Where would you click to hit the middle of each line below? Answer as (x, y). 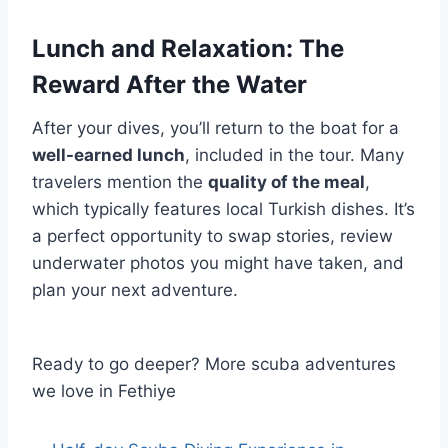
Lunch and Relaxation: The (188, 48)
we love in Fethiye (104, 391)
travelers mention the (120, 182)
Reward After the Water (169, 84)
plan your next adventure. (135, 290)
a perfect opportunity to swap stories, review (212, 236)
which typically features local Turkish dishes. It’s (223, 209)
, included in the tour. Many (294, 155)
